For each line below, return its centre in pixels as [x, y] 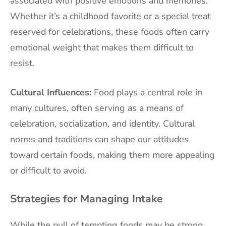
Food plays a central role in [147, 92]
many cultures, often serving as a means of [97, 108]
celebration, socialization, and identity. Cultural [102, 123]
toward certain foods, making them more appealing [112, 155]
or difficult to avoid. [48, 170]
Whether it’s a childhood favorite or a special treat [110, 16]
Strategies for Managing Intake [86, 199]
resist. [22, 63]
